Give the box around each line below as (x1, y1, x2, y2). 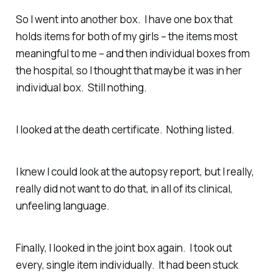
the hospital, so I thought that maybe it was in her (15, 63, 242, 78)
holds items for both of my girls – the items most (15, 29, 238, 44)
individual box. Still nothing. (15, 80, 147, 95)
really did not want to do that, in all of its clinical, (15, 181, 233, 196)
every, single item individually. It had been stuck (15, 257, 238, 272)
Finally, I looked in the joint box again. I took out (15, 240, 232, 255)
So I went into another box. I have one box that (15, 12, 233, 27)
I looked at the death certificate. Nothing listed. (15, 122, 235, 137)
